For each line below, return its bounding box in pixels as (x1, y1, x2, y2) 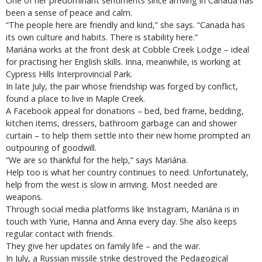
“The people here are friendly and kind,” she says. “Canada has (6, 19, 245, 30)
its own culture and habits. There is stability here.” (6, 31, 198, 43)
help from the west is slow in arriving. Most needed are (6, 178, 218, 190)
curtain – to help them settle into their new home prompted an (6, 129, 250, 141)
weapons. (6, 191, 43, 202)
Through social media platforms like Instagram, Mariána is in (6, 203, 239, 215)
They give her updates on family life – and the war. (6, 240, 201, 251)
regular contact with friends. (6, 227, 114, 239)
